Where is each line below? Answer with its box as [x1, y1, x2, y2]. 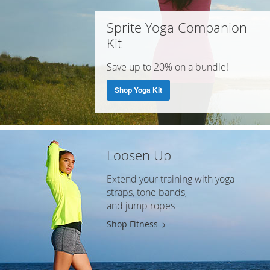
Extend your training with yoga [106, 172, 234, 186]
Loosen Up [106, 146, 171, 165]
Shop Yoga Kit [114, 84, 162, 96]
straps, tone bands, [106, 186, 187, 199]
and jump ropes [106, 199, 175, 213]
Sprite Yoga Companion [106, 19, 247, 37]
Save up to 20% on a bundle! [106, 60, 228, 74]
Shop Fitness [106, 218, 158, 230]
